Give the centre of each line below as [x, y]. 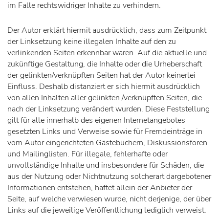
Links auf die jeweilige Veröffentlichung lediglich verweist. [107, 210]
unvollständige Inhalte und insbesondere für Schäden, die [106, 165]
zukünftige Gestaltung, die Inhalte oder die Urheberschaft [105, 64]
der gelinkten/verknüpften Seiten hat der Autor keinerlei [101, 76]
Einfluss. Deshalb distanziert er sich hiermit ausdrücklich [104, 87]
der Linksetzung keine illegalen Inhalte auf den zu [92, 42]
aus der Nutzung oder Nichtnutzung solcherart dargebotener [109, 177]
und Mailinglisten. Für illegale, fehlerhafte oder [88, 154]
